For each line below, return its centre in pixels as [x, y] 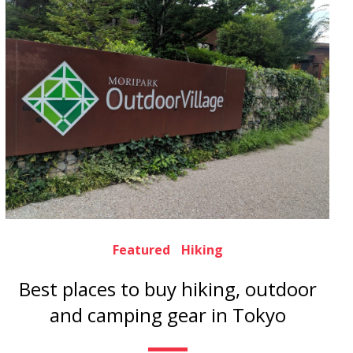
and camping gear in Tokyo [167, 315]
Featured [141, 250]
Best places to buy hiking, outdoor [167, 289]
